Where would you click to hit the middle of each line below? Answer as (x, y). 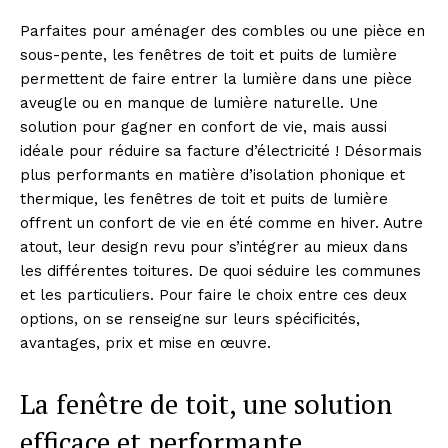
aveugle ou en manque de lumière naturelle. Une (199, 103)
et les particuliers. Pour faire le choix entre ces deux (213, 295)
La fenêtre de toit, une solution (206, 404)
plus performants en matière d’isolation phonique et (212, 175)
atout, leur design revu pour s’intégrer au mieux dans (214, 247)
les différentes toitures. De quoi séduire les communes (220, 271)
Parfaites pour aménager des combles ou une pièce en (222, 31)
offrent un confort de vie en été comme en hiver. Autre (221, 223)
